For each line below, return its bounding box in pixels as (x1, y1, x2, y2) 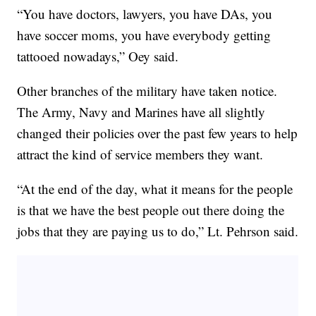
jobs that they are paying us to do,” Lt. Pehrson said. (17, 222, 299, 241)
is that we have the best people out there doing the (17, 201, 285, 219)
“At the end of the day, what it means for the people (17, 180, 293, 198)
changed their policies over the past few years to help (17, 124, 298, 142)
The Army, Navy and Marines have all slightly (17, 103, 266, 121)
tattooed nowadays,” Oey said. (17, 47, 179, 66)
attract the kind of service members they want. (17, 145, 264, 164)
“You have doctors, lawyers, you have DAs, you (17, 5, 273, 23)
